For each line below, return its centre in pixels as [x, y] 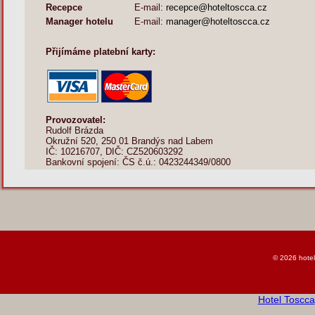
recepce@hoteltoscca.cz [216, 7]
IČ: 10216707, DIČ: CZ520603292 [114, 152]
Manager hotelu [79, 21]
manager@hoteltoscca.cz [218, 21]
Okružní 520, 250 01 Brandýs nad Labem [129, 141]
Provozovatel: [75, 120]
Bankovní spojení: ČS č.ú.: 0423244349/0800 [138, 162]
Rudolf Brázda [74, 130]
